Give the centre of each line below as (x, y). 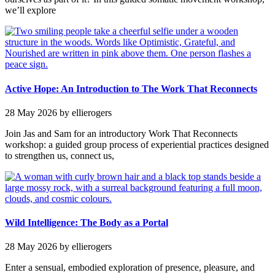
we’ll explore (30, 10)
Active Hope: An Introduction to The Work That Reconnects (131, 88)
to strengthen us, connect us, (60, 155)
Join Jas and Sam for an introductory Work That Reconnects (121, 133)
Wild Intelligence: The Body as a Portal (87, 223)
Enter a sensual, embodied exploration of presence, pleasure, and (130, 268)
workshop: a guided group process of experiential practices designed (137, 144)
